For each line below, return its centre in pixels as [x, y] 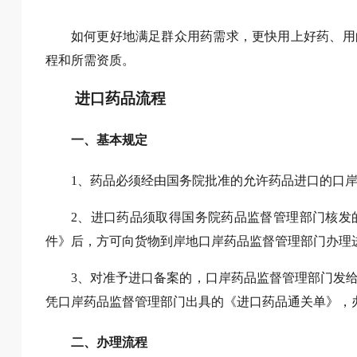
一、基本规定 [109, 139]
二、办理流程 [109, 343]
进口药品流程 [121, 99]
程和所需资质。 [90, 60]
